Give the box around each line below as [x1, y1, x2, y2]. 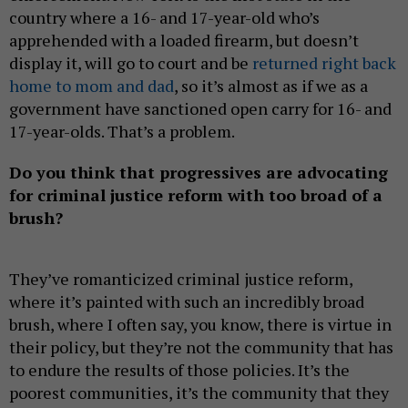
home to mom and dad [9, 75, 174, 97]
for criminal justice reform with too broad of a [9, 184, 382, 207]
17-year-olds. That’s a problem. [9, 120, 235, 143]
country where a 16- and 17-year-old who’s [9, 6, 320, 29]
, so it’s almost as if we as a [174, 75, 368, 97]
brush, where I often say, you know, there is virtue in [9, 313, 392, 336]
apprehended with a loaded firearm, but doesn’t [9, 29, 359, 52]
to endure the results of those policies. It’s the [9, 359, 350, 382]
